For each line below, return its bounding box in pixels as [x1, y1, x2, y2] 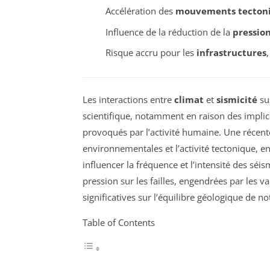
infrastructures [196, 46, 266, 59]
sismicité [216, 93, 257, 105]
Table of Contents [83, 216, 155, 228]
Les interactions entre [83, 93, 174, 105]
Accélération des [105, 5, 175, 17]
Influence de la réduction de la [105, 25, 233, 38]
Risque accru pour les [105, 46, 196, 59]
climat [174, 93, 204, 105]
